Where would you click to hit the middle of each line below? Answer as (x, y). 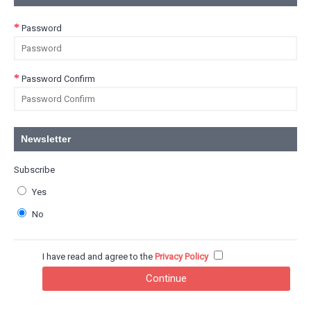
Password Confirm (58, 79)
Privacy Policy (182, 257)
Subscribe (34, 170)
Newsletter (46, 139)
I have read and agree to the (99, 257)
